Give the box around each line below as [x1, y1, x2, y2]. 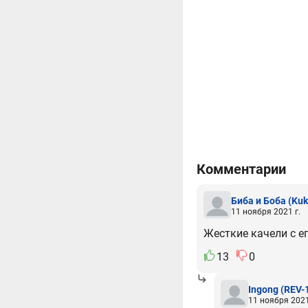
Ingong [248, 283, 278, 295]
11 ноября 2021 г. [231, 206, 300, 217]
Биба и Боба [231, 195, 286, 206]
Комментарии [197, 161, 286, 177]
